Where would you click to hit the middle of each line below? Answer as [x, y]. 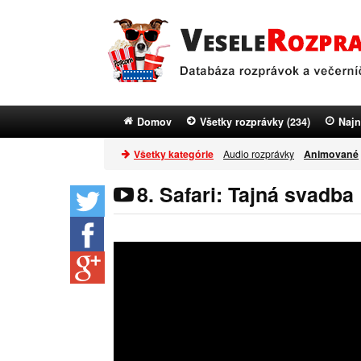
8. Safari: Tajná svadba [245, 194]
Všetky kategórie [174, 154]
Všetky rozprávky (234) [255, 122]
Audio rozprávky [259, 154]
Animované [331, 154]
